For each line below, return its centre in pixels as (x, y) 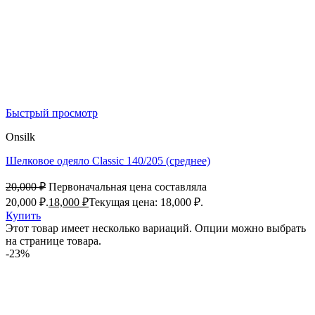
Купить (23, 216)
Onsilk (20, 137)
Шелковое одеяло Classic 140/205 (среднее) (108, 161)
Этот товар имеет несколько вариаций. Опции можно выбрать (156, 229)
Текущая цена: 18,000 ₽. (146, 202)
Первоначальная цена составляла (128, 187)
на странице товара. (53, 241)
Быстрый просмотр (52, 113)
